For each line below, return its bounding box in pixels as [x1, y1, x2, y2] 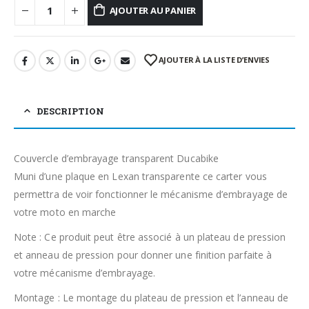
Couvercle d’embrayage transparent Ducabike [14, 152, 219, 166]
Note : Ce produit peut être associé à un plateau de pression [14, 230, 286, 244]
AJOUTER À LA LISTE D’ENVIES [158, 54, 270, 66]
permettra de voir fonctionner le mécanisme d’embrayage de [14, 188, 288, 201]
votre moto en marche [14, 206, 117, 219]
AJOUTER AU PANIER [109, 4, 197, 17]
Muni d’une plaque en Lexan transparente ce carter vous [14, 170, 267, 183]
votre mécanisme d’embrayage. [14, 266, 155, 280]
